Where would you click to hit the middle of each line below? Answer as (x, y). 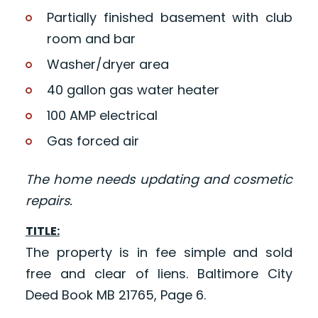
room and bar (91, 39)
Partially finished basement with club (170, 18)
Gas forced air (93, 141)
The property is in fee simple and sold (159, 253)
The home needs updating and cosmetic (159, 180)
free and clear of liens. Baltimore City (159, 274)
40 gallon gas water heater (133, 90)
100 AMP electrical (102, 116)
